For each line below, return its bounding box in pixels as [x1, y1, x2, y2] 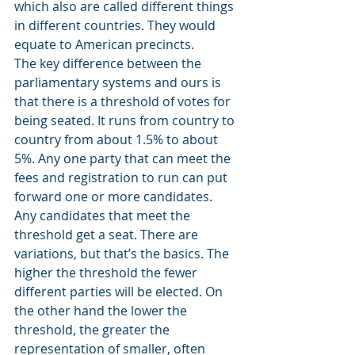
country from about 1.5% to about [14, 131, 221, 148]
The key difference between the [14, 55, 204, 72]
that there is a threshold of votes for [14, 93, 234, 110]
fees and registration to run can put [14, 169, 231, 186]
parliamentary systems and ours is [14, 74, 224, 91]
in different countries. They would [14, 17, 219, 34]
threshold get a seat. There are [14, 226, 201, 243]
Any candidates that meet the [14, 207, 193, 224]
